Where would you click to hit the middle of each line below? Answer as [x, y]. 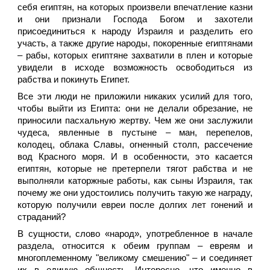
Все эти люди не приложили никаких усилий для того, [135, 96]
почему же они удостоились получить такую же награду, [135, 193]
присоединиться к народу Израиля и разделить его [135, 31]
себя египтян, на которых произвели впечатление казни [135, 7]
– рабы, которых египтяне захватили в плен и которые [135, 55]
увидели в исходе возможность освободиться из [135, 67]
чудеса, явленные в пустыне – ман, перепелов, [135, 133]
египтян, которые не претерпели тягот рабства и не [135, 169]
